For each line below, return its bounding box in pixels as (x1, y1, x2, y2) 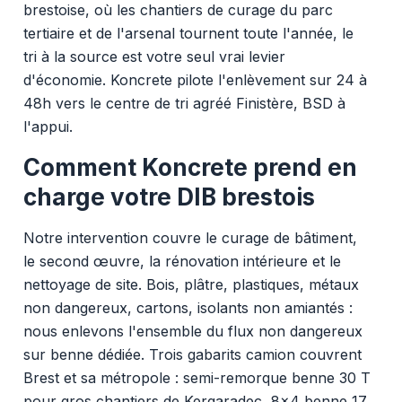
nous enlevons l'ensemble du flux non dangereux (22, 321, 363, 340)
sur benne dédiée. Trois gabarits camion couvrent (22, 345, 362, 363)
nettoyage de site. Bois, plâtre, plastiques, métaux (22, 275, 359, 293)
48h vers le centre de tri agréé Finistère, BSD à (22, 93, 345, 112)
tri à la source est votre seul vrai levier (22, 47, 285, 66)
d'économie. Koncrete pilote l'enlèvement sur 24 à (22, 70, 367, 89)
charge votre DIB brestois (22, 182, 315, 211)
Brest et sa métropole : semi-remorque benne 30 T (22, 368, 371, 387)
